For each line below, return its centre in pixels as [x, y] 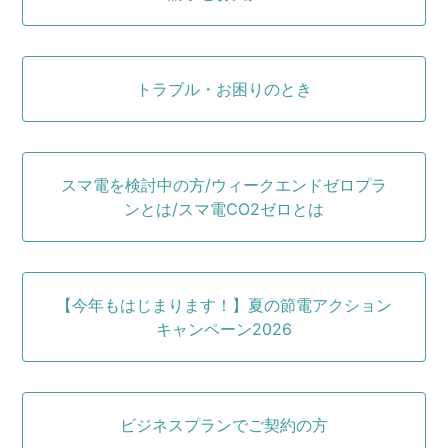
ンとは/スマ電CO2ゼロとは [224, 208]
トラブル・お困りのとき [224, 88]
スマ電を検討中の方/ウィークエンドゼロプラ [224, 184]
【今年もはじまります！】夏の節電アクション [224, 304]
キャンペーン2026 [224, 328]
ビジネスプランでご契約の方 [224, 424]
